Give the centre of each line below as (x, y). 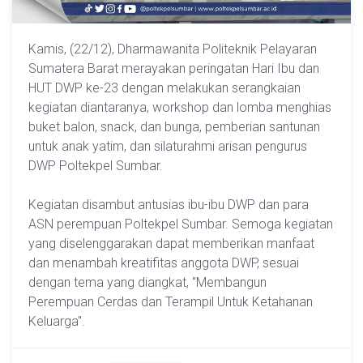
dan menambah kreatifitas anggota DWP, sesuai (164, 263)
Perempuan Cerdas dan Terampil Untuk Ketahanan (171, 302)
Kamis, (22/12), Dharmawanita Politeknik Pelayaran (173, 49)
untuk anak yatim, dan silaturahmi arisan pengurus (168, 147)
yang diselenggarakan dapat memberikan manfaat (171, 244)
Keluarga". (57, 322)
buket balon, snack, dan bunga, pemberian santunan (174, 127)
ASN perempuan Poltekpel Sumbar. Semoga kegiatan (181, 224)
